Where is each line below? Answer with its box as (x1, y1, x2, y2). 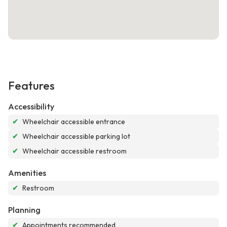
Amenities (8, 168, 46, 178)
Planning (8, 205, 41, 215)
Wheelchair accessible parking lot (22, 132, 130, 141)
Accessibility (8, 101, 54, 112)
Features (8, 79, 55, 93)
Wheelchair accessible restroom (22, 146, 127, 156)
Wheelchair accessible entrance (22, 117, 125, 127)
